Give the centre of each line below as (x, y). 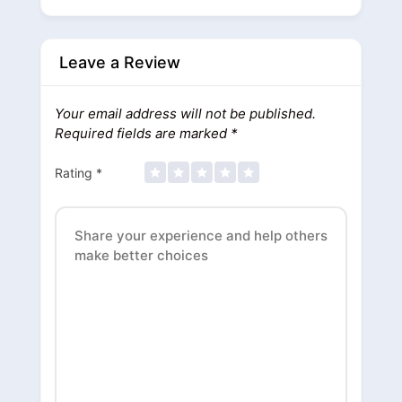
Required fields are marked (143, 133)
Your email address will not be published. (185, 113)
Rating (75, 172)
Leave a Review (120, 62)
